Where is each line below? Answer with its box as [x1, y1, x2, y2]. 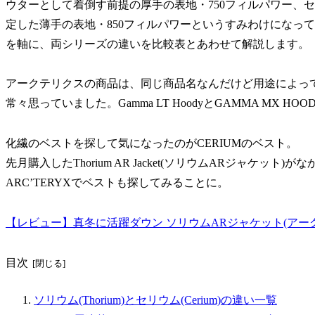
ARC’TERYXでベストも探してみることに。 [6, 176, 229, 189]
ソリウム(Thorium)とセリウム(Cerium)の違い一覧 [34, 294, 277, 307]
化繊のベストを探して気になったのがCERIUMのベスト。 [6, 137, 297, 150]
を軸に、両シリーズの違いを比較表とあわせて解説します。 [6, 37, 309, 50]
